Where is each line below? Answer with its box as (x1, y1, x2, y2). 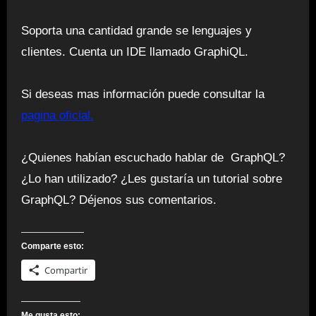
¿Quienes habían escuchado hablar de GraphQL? (20, 150, 285, 164)
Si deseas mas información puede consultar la (20, 87, 265, 101)
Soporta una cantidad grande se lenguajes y (20, 23, 252, 37)
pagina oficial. (20, 108, 94, 122)
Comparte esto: (20, 241, 84, 251)
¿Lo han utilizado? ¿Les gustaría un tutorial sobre (20, 171, 282, 186)
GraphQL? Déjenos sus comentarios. (20, 193, 217, 207)
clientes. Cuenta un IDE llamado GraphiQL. (20, 44, 248, 59)
